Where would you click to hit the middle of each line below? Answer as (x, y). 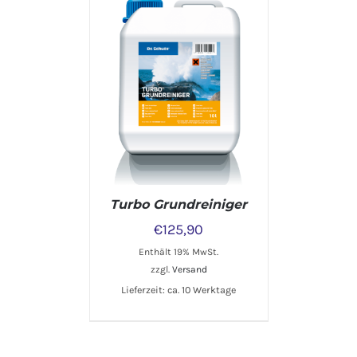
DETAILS (178, 63)
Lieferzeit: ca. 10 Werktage (178, 290)
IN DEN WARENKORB (167, 47)
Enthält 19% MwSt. (178, 252)
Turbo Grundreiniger (178, 205)
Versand (189, 270)
